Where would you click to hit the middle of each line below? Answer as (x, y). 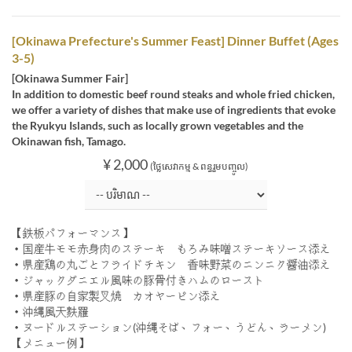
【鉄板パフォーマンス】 (72, 233)
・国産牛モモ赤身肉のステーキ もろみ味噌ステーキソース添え (171, 248)
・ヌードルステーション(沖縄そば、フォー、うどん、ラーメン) (169, 327)
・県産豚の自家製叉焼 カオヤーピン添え (116, 295)
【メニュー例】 (50, 343)
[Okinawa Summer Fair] (70, 78)
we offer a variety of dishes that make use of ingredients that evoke (174, 109)
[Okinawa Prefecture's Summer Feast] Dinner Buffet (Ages (175, 40)
